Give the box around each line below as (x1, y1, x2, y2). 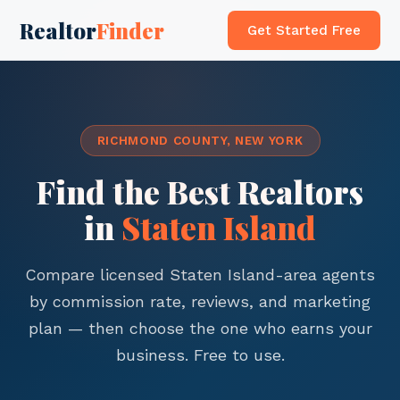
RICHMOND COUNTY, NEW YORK (96, 133, 304, 147)
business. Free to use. (115, 346, 285, 364)
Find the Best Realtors (37, 171, 363, 212)
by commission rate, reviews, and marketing (29, 292, 371, 311)
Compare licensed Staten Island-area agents (25, 265, 375, 284)
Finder (96, 15, 165, 45)
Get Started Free (246, 21, 361, 38)
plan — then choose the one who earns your (28, 319, 372, 337)
